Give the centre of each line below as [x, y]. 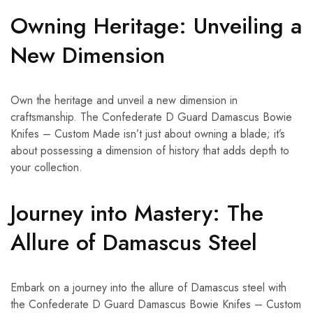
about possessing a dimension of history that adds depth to [150, 151]
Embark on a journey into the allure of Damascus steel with [148, 288]
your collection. [46, 168]
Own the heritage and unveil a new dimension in [124, 101]
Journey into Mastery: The [137, 213]
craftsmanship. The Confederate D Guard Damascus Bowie [151, 117]
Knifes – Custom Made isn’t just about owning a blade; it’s [148, 134]
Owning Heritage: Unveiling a [156, 26]
